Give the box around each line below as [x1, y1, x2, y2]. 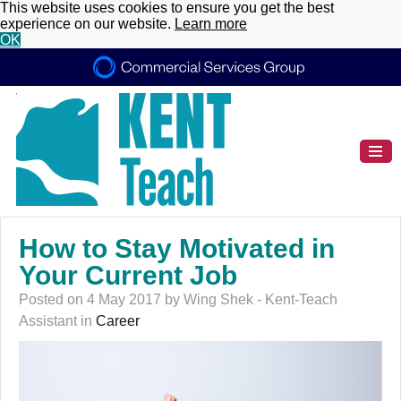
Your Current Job [19, 260, 237, 290]
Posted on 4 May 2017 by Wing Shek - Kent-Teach [19, 291, 337, 307]
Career [96, 312, 140, 328]
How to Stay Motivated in [19, 233, 335, 263]
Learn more [175, 16, 247, 31]
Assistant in [19, 312, 96, 328]
